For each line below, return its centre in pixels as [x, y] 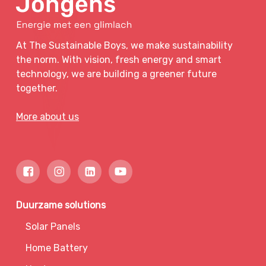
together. [37, 88]
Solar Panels [53, 227]
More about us [48, 117]
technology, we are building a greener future [117, 74]
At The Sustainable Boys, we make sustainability [125, 46]
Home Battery [57, 248]
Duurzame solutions [61, 205]
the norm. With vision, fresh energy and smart [119, 60]
